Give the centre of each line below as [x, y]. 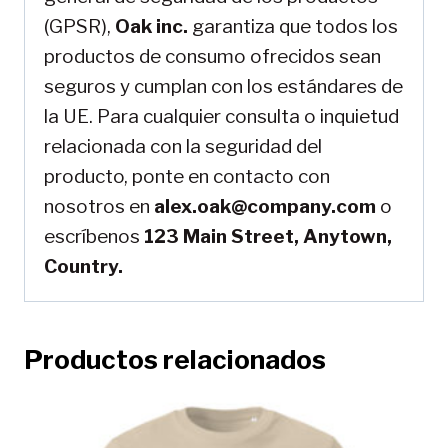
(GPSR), [79, 27]
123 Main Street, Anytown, [268, 237]
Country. [83, 267]
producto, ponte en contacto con [187, 177]
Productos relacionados [175, 360]
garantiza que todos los [293, 27]
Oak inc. [151, 27]
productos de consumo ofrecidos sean [212, 57]
